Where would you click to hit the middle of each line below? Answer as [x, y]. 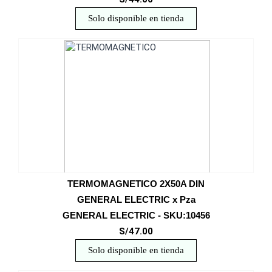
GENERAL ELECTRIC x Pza [136, 199]
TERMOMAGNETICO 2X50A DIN [136, 184]
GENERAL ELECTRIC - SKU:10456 [136, 215]
